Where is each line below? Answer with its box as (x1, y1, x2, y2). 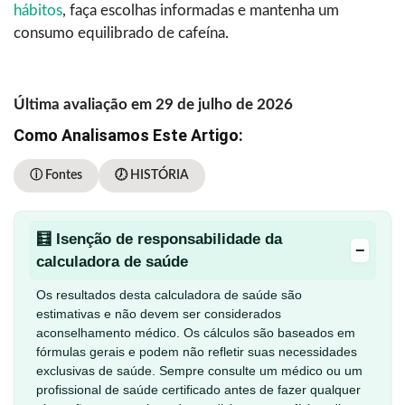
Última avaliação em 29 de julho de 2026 (14, 97, 293, 113)
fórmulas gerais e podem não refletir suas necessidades (36, 344, 357, 360)
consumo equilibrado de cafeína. (14, 25, 229, 42)
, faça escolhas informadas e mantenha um (62, 3, 339, 19)
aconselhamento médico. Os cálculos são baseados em (36, 325, 355, 341)
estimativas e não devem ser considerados (36, 306, 281, 322)
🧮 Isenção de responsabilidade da (36, 231, 282, 249)
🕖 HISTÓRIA (115, 169, 189, 183)
